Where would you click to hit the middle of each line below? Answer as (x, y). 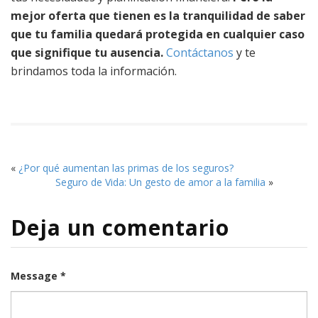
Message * (38, 275)
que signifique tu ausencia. (87, 52)
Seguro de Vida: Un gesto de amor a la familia (160, 182)
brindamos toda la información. (94, 71)
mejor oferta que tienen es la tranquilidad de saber (158, 15)
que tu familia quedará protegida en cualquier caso (158, 34)
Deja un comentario (120, 227)
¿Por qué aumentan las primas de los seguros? (126, 168)
